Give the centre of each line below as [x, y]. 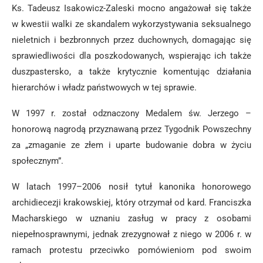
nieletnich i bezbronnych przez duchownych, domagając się [131, 40]
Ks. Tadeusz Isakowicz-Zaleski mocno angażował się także [131, 8]
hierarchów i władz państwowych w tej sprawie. [104, 87]
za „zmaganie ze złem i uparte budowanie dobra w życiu [131, 145]
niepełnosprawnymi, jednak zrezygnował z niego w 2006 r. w [131, 234]
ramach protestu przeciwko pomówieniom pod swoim [131, 250]
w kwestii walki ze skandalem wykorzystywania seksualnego [131, 24]
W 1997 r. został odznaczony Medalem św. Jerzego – [131, 113]
